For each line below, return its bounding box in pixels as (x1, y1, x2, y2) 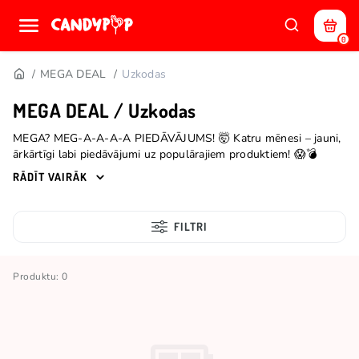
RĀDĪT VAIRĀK (13, 170, 87, 184)
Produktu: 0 (13, 270, 68, 283)
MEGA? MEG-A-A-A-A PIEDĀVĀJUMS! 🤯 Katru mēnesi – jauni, (13, 131, 341, 146)
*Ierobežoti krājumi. (13, 163, 112, 178)
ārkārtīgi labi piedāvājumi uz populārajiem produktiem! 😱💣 (13, 147, 318, 162)
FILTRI (174, 220, 208, 233)
